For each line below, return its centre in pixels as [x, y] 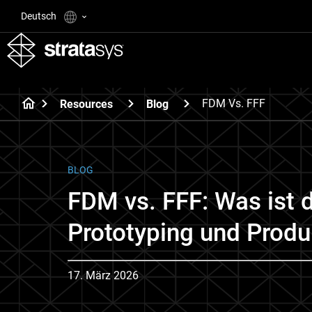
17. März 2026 [103, 275]
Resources [86, 104]
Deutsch [40, 16]
